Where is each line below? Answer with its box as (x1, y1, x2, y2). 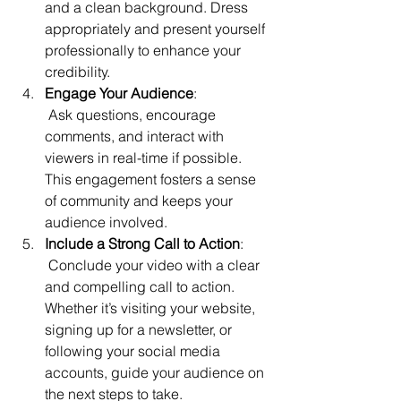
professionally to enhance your (45, 41, 244, 59)
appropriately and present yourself (45, 20, 269, 38)
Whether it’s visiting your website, (45, 299, 259, 317)
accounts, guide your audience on (45, 363, 268, 381)
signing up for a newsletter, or (45, 320, 235, 338)
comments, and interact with (45, 127, 227, 145)
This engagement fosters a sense (45, 170, 260, 188)
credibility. (45, 63, 110, 81)
